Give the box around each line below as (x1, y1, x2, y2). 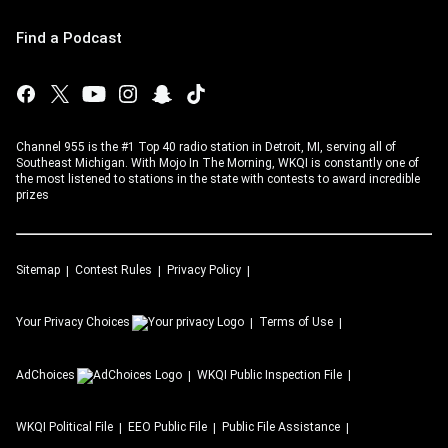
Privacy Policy (167, 263, 241, 277)
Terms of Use (259, 315, 333, 329)
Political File (49, 420, 113, 434)
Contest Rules (75, 263, 152, 277)
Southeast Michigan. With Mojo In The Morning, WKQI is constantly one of (16, 156, 419, 170)
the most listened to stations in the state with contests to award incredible (16, 172, 420, 186)
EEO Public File (128, 420, 207, 434)
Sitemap (16, 263, 60, 277)
